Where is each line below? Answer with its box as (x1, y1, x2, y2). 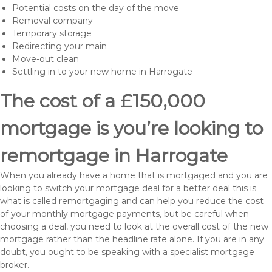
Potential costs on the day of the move (12, 2, 179, 13)
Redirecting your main (12, 41, 107, 52)
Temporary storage (12, 28, 92, 39)
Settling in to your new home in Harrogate (12, 66, 192, 77)
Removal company (12, 15, 93, 26)
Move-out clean (12, 53, 79, 64)
